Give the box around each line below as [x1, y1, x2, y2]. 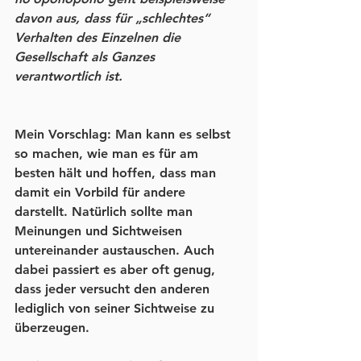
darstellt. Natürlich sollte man [15, 204, 197, 220]
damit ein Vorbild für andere [15, 185, 189, 201]
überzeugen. [15, 320, 93, 336]
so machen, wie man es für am [15, 146, 202, 162]
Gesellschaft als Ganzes [15, 49, 159, 65]
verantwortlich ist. [15, 68, 122, 85]
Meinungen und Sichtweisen [15, 223, 186, 239]
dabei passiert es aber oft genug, [15, 262, 219, 278]
